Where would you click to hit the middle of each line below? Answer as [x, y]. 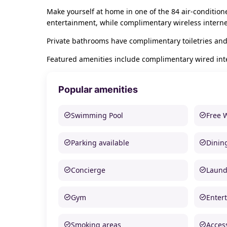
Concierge [88, 170]
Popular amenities [98, 90]
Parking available [100, 143]
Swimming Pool [97, 116]
